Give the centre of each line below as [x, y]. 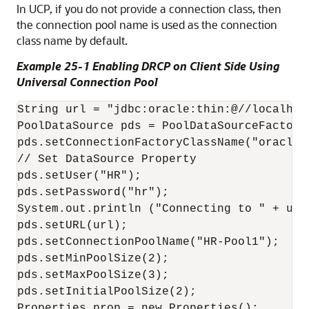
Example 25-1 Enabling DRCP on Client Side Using [148, 66]
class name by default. [72, 40]
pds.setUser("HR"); [79, 176]
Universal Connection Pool [87, 82]
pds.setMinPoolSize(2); [93, 259]
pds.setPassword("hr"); [93, 192]
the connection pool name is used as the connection [147, 24]
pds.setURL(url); [72, 226]
